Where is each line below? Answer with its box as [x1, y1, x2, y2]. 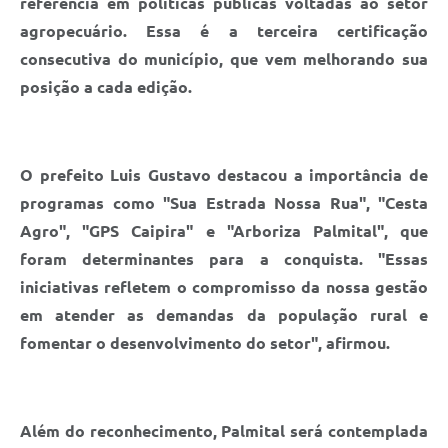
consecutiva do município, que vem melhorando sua [20, 49, 428, 68]
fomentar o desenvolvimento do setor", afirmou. [20, 333, 390, 352]
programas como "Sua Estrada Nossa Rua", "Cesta [20, 193, 428, 212]
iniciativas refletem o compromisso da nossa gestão [20, 277, 428, 296]
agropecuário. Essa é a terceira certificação [20, 21, 428, 40]
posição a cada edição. [20, 77, 192, 96]
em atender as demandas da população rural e [20, 305, 428, 324]
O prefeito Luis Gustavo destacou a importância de [20, 165, 428, 184]
